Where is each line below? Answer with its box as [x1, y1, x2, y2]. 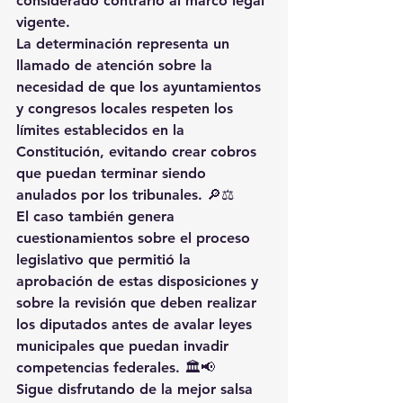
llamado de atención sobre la [16, 56, 217, 74]
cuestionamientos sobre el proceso [16, 228, 255, 246]
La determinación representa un [16, 34, 234, 52]
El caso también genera [16, 207, 179, 225]
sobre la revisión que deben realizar [16, 293, 261, 311]
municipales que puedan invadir [16, 336, 233, 354]
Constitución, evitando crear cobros [16, 142, 261, 160]
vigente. [16, 13, 70, 31]
